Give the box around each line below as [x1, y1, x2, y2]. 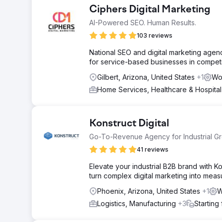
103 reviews [137, 32, 172, 39]
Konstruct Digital [89, 118, 169, 129]
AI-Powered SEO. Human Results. [89, 18, 196, 27]
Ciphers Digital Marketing [89, 4, 211, 15]
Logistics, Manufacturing [97, 199, 178, 208]
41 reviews [137, 146, 168, 153]
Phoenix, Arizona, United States [97, 187, 202, 195]
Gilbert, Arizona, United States [97, 73, 197, 81]
